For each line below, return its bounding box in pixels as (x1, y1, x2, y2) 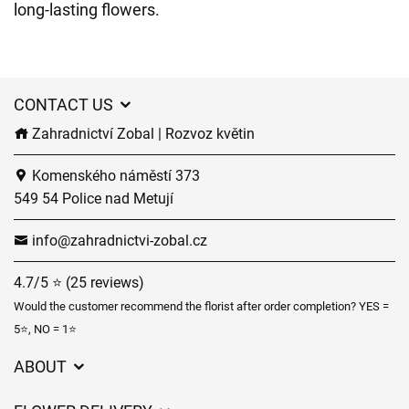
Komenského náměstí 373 (28, 167, 200, 184)
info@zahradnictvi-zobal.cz (28, 232, 207, 249)
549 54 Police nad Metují (14, 190, 173, 207)
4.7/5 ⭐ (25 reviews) (14, 274, 144, 291)
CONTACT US (14, 95, 117, 114)
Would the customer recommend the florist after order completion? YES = (14, 299, 389, 313)
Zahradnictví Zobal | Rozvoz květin (28, 125, 255, 142)
